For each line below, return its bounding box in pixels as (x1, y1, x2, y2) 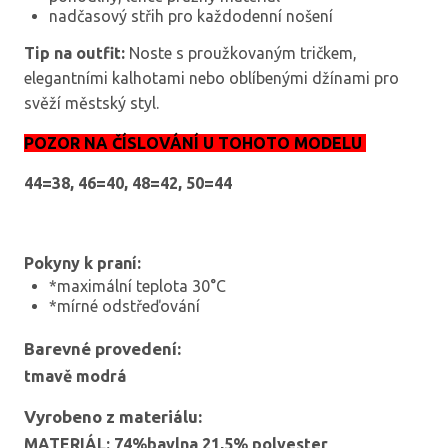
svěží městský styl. (24, 93, 159, 112)
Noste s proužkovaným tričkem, (125, 43, 357, 62)
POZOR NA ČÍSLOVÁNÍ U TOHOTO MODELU (24, 133, 366, 152)
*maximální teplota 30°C (49, 276, 226, 295)
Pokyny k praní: (24, 253, 141, 272)
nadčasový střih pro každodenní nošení (49, 6, 333, 25)
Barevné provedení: (24, 339, 181, 359)
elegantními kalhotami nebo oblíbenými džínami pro (24, 68, 399, 87)
